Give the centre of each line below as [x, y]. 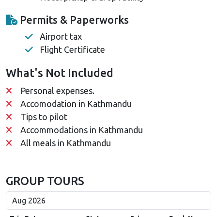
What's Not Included [60, 72]
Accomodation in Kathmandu [76, 103]
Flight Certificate [72, 49]
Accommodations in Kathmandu [82, 130]
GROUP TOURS [45, 180]
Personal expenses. [57, 90]
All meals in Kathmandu [66, 143]
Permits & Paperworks [73, 20]
